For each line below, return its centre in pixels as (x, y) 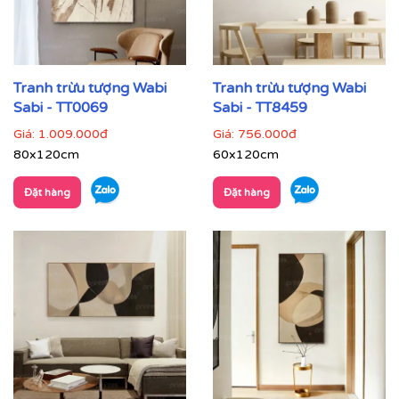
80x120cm (46, 155)
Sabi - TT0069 (61, 108)
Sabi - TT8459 (260, 108)
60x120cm (246, 155)
